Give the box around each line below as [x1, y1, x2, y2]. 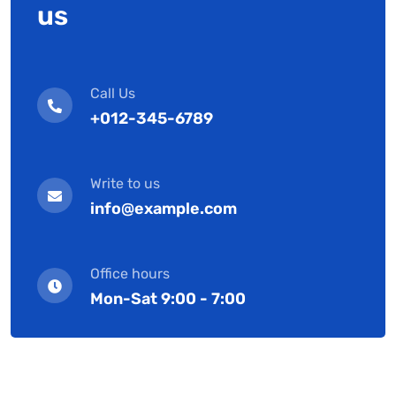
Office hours [90, 264, 170, 282]
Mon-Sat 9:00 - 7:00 [90, 288, 246, 308]
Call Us [90, 84, 135, 102]
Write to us [90, 174, 160, 192]
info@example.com [90, 198, 237, 218]
